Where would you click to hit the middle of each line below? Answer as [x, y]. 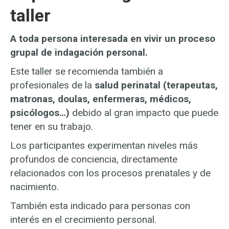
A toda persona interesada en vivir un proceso [113, 38]
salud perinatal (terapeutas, [156, 85]
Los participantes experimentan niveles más [104, 145]
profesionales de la [52, 85]
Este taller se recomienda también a [87, 71]
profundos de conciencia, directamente [94, 159]
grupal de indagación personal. [79, 52]
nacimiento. [35, 187]
